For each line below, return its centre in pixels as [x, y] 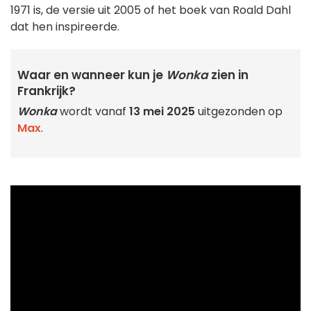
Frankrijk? [47, 91]
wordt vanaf [93, 112]
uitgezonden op [239, 112]
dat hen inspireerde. [65, 27]
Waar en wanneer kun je [92, 75]
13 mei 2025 [162, 112]
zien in [228, 75]
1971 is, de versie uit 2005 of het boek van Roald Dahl [151, 10]
